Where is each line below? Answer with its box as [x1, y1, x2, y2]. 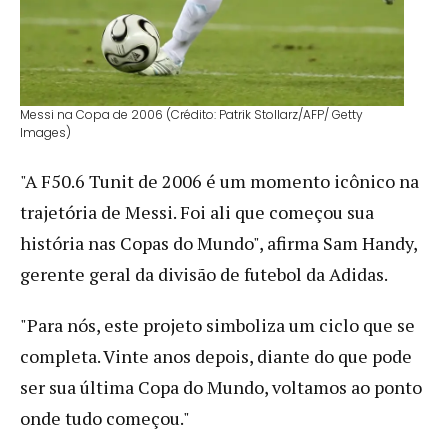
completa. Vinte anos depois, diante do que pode [20, 343, 412, 368]
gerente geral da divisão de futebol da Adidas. [20, 261, 388, 286]
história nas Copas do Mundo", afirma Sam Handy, [20, 230, 417, 255]
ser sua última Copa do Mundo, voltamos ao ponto [20, 374, 422, 399]
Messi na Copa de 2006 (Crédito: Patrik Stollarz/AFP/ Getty [20, 105, 363, 123]
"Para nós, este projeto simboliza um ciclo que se [20, 312, 415, 337]
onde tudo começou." [20, 405, 190, 430]
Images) [20, 123, 71, 141]
